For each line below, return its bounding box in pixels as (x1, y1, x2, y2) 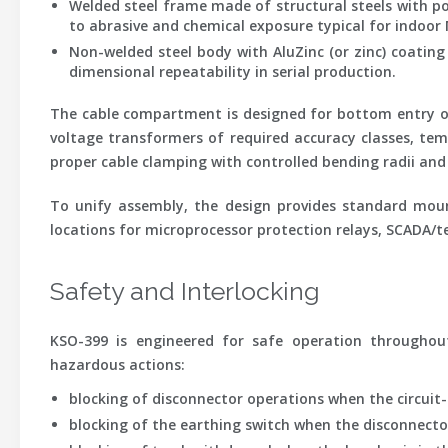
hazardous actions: (50, 355, 185, 374)
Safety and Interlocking (50, 276, 320, 306)
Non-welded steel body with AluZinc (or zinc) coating (68, 42, 446, 61)
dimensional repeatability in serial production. (68, 62, 396, 81)
